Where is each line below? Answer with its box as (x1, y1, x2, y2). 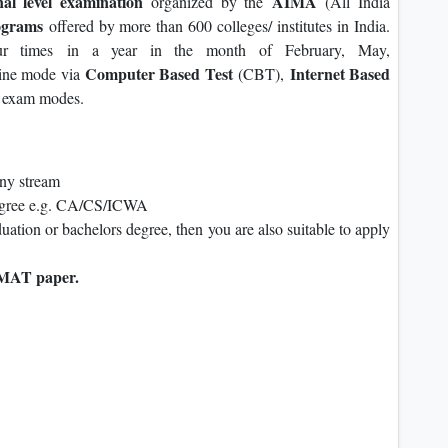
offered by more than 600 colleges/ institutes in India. (48, 15, 391, 37)
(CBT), (232, 63, 290, 85)
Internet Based (289, 62, 391, 86)
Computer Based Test (85, 62, 233, 86)
